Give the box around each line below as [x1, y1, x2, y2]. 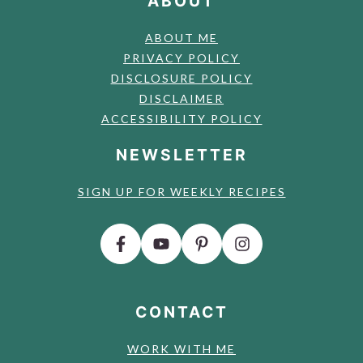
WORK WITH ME [127, 342, 236, 357]
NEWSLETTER [115, 145, 248, 165]
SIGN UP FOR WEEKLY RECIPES [77, 185, 286, 199]
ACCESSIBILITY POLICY [100, 112, 263, 126]
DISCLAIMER [139, 92, 224, 106]
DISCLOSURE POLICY [110, 71, 253, 86]
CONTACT [135, 302, 228, 322]
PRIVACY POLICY [123, 51, 240, 66]
